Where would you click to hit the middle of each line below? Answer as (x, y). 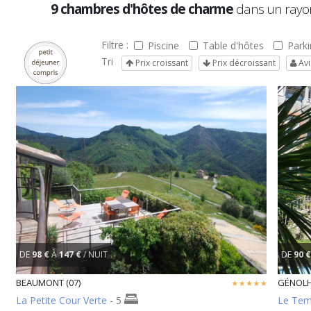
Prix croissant (160, 62)
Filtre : (117, 45)
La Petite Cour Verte (61, 300)
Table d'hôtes (233, 46)
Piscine (163, 46)
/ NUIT (95, 254)
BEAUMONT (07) (48, 282)
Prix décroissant (243, 62)
